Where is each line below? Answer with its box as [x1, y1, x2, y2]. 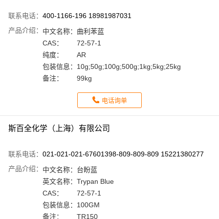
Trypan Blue [77, 177, 114, 186]
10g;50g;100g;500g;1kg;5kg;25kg [77, 63, 181, 71]
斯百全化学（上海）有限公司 [8, 124, 110, 133]
